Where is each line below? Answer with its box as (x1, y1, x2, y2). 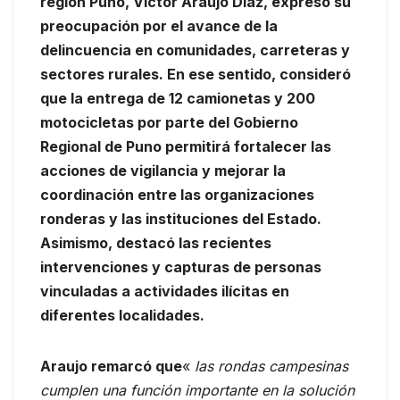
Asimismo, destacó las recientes (40, 234, 271, 253)
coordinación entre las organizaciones (40, 186, 314, 204)
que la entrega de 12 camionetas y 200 (40, 89, 315, 108)
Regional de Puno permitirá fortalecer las (40, 137, 331, 156)
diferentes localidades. (40, 306, 204, 325)
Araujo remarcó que (40, 357, 182, 376)
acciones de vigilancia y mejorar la (40, 162, 286, 180)
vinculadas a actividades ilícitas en (40, 282, 289, 301)
